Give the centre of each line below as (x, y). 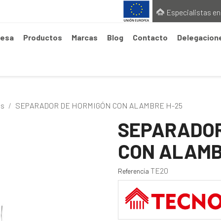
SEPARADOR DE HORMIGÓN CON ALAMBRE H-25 (99, 106)
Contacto (150, 37)
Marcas (85, 37)
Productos (43, 37)
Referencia (133, 171)
